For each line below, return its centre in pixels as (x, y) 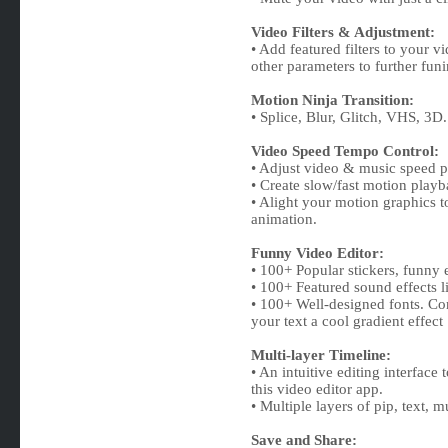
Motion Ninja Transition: (332, 100)
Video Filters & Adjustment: (342, 32)
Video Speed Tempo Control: (344, 151)
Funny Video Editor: (317, 253)
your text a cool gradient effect (346, 321)
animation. (283, 219)
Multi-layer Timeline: (320, 355)
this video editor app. (316, 389)
